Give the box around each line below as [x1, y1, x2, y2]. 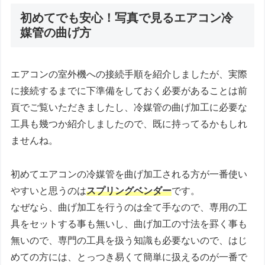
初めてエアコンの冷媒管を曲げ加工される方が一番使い [11, 169, 248, 179]
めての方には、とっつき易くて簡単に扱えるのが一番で [11, 251, 248, 262]
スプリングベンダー [86, 185, 172, 196]
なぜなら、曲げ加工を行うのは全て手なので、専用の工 [11, 202, 248, 212]
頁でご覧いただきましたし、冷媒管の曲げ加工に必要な [11, 102, 248, 112]
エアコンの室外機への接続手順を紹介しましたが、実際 [11, 69, 248, 79]
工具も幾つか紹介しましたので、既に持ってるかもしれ [11, 118, 248, 129]
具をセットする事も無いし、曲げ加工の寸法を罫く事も [11, 218, 248, 229]
